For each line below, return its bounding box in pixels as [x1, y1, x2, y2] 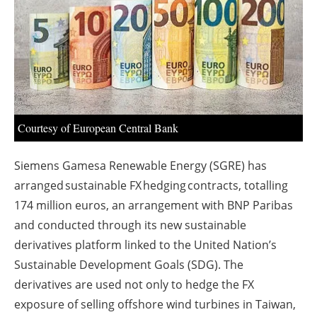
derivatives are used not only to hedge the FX [14, 277, 254, 293]
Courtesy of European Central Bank [18, 120, 178, 136]
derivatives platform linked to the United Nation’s [14, 237, 277, 253]
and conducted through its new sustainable [14, 217, 246, 234]
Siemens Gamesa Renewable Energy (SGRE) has [14, 158, 267, 174]
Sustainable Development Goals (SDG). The [14, 257, 243, 273]
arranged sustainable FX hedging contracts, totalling [14, 178, 288, 194]
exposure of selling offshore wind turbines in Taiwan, [14, 296, 296, 313]
